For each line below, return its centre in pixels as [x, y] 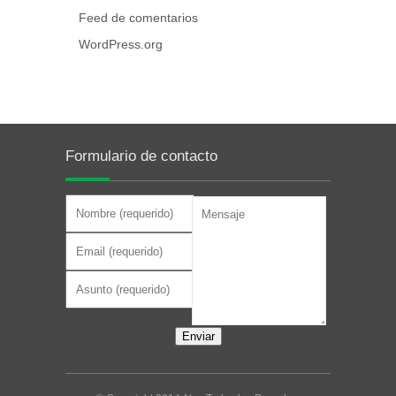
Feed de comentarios [138, 17]
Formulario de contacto [141, 156]
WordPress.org [121, 44]
